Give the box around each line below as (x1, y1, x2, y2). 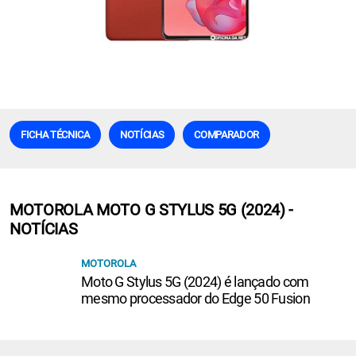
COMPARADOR (194, 128, 260, 141)
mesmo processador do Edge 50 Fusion (81, 289, 310, 307)
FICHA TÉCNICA (21, 128, 90, 141)
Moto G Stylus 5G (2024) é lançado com (81, 273, 309, 290)
